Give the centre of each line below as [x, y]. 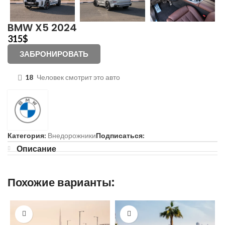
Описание [36, 148]
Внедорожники [72, 135]
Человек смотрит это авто [78, 77]
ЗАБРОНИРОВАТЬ [54, 53]
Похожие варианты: [61, 182]
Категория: [27, 135]
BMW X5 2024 [42, 27]
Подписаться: [120, 135]
